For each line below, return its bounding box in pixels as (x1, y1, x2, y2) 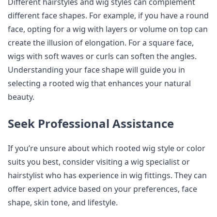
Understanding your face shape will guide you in (8, 64, 185, 75)
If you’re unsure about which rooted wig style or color (8, 143, 205, 154)
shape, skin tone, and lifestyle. (8, 197, 118, 208)
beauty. (8, 92, 34, 102)
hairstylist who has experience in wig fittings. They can (8, 170, 207, 181)
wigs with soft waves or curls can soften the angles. (8, 51, 197, 62)
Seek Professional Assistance (8, 115, 174, 131)
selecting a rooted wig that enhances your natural (8, 78, 191, 89)
